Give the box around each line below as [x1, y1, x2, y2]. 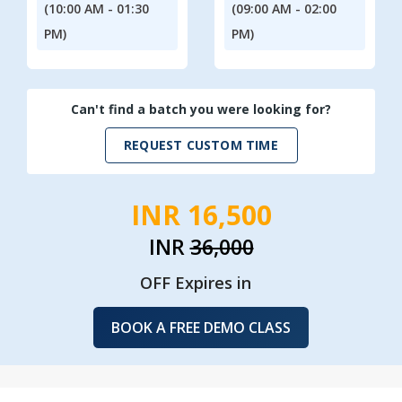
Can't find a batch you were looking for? [71, 100, 331, 118]
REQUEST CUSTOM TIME [124, 136, 278, 154]
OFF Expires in [140, 271, 251, 293]
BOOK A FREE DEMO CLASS [111, 317, 291, 337]
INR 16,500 [130, 196, 272, 233]
